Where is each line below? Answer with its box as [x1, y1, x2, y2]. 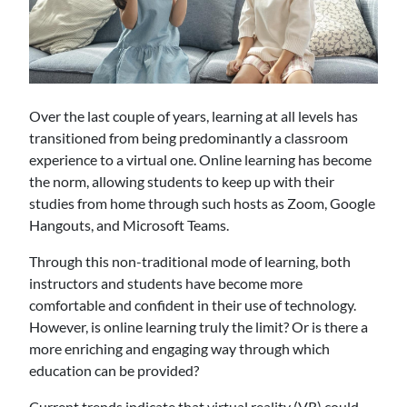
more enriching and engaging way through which [29, 340, 330, 358]
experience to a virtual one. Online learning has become [29, 151, 372, 169]
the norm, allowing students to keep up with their [29, 173, 334, 191]
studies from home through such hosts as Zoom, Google [29, 194, 375, 213]
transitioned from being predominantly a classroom [29, 129, 348, 147]
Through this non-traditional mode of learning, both [29, 253, 351, 271]
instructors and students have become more [29, 274, 303, 293]
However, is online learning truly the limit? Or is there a [29, 318, 368, 336]
